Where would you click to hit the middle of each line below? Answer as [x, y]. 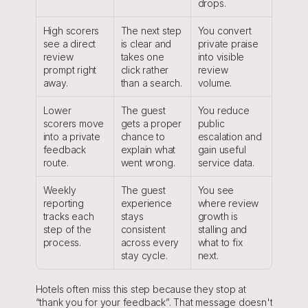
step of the [67, 229]
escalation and [230, 136]
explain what [148, 150]
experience [146, 203]
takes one [142, 57]
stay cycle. [144, 255]
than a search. [151, 83]
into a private [71, 136]
